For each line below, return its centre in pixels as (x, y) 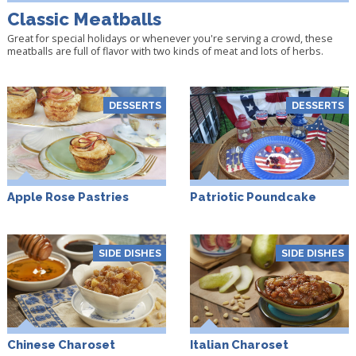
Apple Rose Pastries (68, 196)
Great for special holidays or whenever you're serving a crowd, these (170, 38)
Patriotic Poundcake (253, 196)
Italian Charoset (239, 344)
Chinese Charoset (61, 344)
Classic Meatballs (84, 19)
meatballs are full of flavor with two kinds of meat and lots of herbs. (165, 50)
